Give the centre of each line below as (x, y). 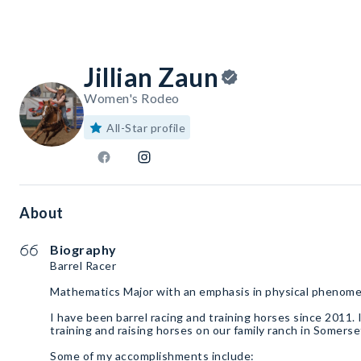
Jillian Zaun (151, 77)
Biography (83, 250)
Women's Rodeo (132, 98)
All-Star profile (146, 128)
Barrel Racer (83, 266)
